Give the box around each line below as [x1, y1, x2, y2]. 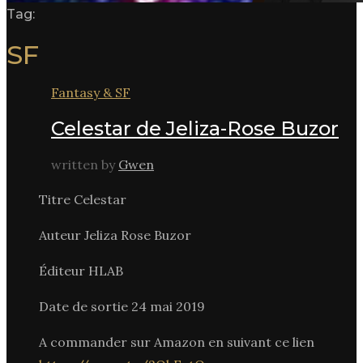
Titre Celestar [39, 190, 126, 207]
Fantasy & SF [51, 83, 130, 100]
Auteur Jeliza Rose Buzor [39, 226, 191, 243]
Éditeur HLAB [39, 262, 123, 279]
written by [51, 156, 118, 173]
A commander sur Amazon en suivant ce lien [39, 333, 314, 350]
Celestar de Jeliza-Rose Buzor [51, 116, 339, 140]
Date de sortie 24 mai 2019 [39, 297, 205, 314]
